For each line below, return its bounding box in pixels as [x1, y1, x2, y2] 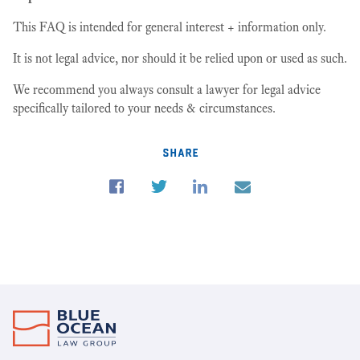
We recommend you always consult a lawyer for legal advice [13, 82, 321, 97]
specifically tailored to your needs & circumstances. [13, 100, 276, 116]
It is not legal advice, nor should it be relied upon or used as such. [13, 51, 347, 66]
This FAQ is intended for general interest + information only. [13, 19, 326, 35]
